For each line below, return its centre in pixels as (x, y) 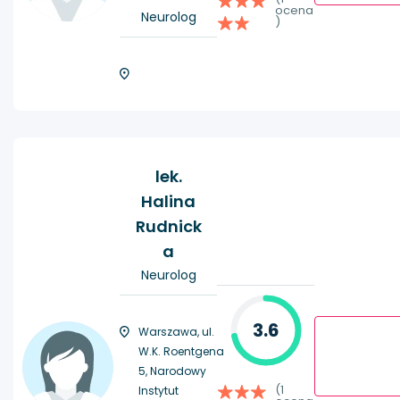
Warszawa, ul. (176, 332)
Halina (168, 202)
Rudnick (168, 227)
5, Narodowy (172, 371)
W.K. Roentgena (181, 352)
